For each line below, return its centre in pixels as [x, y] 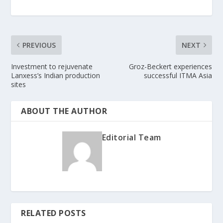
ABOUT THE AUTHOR [64, 111]
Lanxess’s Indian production [56, 75]
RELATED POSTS [54, 213]
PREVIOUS [39, 45]
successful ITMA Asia [178, 75]
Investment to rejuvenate [52, 66]
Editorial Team [131, 137]
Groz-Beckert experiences [170, 66]
